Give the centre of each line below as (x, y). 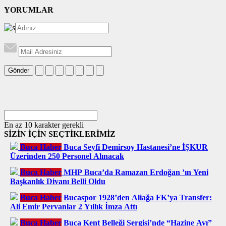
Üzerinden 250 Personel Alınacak (67, 156)
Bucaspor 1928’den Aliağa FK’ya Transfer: (138, 197)
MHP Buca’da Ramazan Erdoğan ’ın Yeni (136, 172)
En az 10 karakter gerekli (44, 125)
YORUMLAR (29, 10)
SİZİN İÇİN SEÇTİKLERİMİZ (60, 134)
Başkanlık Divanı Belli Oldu (58, 181)
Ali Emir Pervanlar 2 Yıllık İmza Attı (74, 206)
